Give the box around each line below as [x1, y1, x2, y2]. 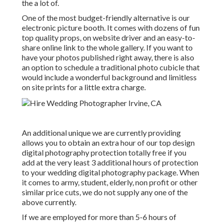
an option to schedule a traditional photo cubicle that [22, 62, 200, 72]
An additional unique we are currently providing [22, 128, 181, 138]
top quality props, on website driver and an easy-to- [22, 33, 195, 43]
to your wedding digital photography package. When [22, 167, 199, 177]
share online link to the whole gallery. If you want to [22, 43, 193, 53]
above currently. [22, 197, 76, 207]
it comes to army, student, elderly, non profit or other [22, 177, 198, 187]
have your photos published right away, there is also [22, 53, 194, 62]
